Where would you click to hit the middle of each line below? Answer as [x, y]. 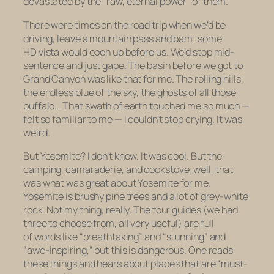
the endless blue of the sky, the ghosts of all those [130, 92]
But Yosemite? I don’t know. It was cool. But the [123, 156]
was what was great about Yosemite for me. [117, 183]
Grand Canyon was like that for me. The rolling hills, [133, 79]
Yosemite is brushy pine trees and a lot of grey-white [136, 196]
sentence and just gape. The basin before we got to [133, 65]
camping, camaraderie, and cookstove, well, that [128, 169]
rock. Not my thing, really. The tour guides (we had [131, 209]
